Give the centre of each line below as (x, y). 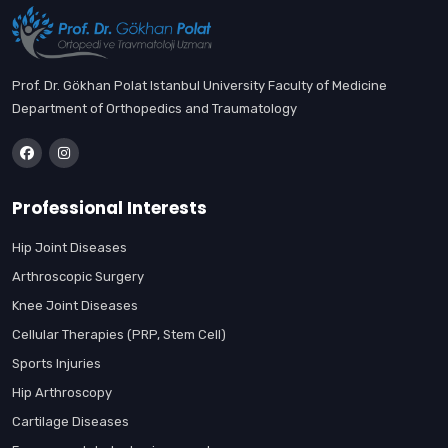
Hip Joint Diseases (69, 247)
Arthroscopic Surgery (78, 276)
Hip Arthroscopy (62, 392)
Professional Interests (109, 207)
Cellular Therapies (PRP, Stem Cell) (119, 334)
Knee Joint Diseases (75, 305)
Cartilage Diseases (70, 421)
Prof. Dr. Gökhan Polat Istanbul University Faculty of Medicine (199, 85)
